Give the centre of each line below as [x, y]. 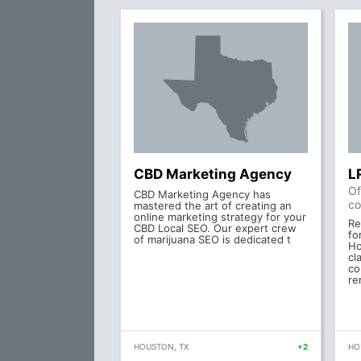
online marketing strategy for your [220, 217]
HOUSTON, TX [161, 346]
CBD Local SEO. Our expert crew [215, 228]
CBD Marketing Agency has [202, 194]
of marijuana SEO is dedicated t [212, 239]
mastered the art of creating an [213, 205]
